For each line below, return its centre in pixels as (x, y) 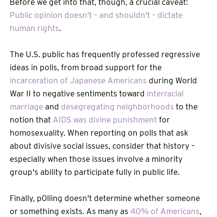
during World (172, 81)
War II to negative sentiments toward (78, 94)
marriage (26, 107)
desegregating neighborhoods (117, 107)
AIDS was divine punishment (105, 120)
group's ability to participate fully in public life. (95, 172)
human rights (34, 28)
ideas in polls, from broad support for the (86, 68)
